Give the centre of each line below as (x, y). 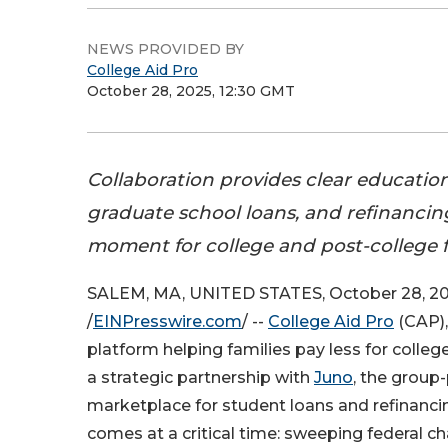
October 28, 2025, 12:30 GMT (191, 91)
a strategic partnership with (200, 378)
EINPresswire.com (167, 322)
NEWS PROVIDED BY (165, 49)
